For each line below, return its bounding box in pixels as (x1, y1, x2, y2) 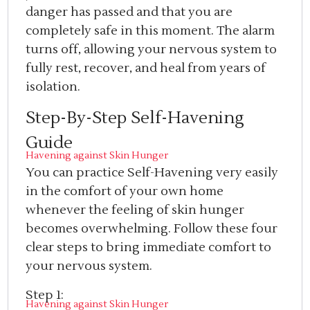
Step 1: (26, 286, 67, 303)
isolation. (26, 78, 81, 95)
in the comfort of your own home (26, 183, 224, 200)
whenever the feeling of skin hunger (26, 202, 245, 219)
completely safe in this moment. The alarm (26, 22, 275, 39)
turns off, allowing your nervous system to (26, 41, 277, 57)
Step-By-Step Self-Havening (26, 107, 245, 129)
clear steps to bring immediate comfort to (26, 239, 272, 256)
